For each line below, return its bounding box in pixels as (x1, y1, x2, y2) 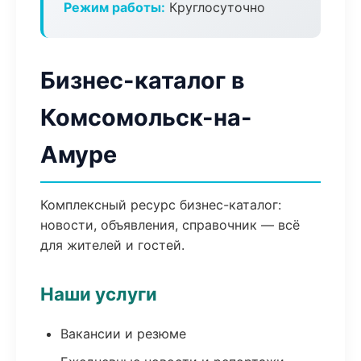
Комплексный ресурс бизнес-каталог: (40, 197, 281, 213)
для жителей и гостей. (40, 237, 185, 253)
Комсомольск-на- (40, 103, 252, 131)
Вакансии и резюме (60, 326, 186, 342)
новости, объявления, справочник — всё (40, 217, 300, 233)
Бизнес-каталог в (40, 66, 245, 94)
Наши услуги (40, 283, 157, 305)
